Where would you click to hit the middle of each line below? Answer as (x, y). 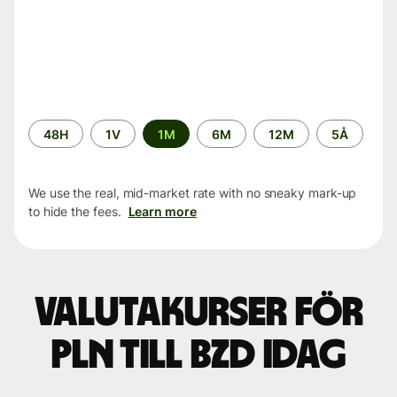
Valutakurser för (198, 313)
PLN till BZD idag (198, 356)
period (47, 145)
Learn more (162, 212)
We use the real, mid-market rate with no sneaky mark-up (193, 193)
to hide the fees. (75, 212)
